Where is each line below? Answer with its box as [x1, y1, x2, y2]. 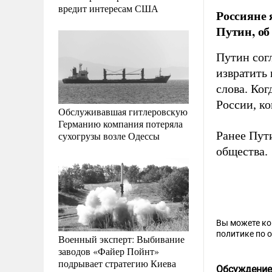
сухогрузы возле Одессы [58, 129, 160, 142]
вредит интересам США [58, 1, 158, 15]
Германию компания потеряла [58, 117, 183, 130]
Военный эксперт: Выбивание [58, 232, 185, 245]
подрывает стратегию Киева [58, 256, 176, 270]
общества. [216, 144, 268, 158]
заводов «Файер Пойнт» [58, 244, 159, 257]
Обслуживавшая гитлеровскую [58, 104, 188, 118]
